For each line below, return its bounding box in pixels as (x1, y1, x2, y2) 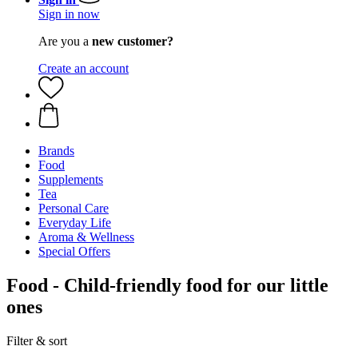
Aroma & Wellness (38, 230, 134, 244)
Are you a (38, 34, 92, 48)
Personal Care (38, 201, 109, 215)
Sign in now (38, 7, 100, 21)
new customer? (92, 34, 173, 48)
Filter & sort (6, 333, 67, 348)
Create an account (38, 62, 129, 75)
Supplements (38, 173, 103, 186)
